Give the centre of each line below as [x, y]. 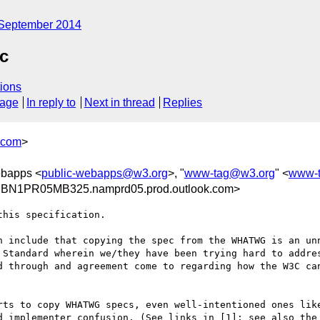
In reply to [51, 103]
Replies [183, 103]
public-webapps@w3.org [105, 173]
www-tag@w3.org [230, 173]
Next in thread [119, 103]
